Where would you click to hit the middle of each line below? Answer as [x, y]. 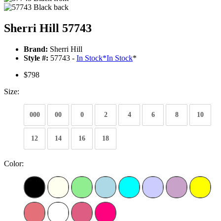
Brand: [36, 49]
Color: [14, 164]
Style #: [36, 58]
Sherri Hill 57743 [48, 28]
